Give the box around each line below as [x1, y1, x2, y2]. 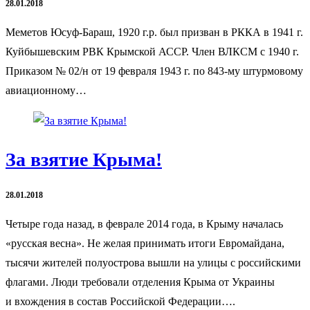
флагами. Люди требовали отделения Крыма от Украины [6, 276, 275, 288]
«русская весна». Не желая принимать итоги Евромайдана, [6, 237, 284, 249]
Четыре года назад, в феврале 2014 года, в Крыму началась [6, 218, 283, 230]
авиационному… [6, 84, 86, 96]
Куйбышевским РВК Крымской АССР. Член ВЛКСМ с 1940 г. [6, 45, 299, 57]
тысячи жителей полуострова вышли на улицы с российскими [6, 257, 301, 268]
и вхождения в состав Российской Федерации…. [6, 295, 235, 307]
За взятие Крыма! [6, 149, 162, 171]
